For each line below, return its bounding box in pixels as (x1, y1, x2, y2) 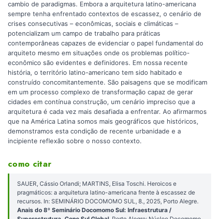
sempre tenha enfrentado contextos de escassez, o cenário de (8, 10, 201, 18)
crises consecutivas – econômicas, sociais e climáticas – (8, 20, 178, 28)
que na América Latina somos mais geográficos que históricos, (8, 117, 198, 126)
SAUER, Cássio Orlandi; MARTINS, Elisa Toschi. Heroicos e (17, 179, 176, 187)
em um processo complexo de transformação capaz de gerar (8, 88, 193, 96)
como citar (8, 158, 52, 170)
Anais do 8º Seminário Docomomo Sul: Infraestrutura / (17, 206, 172, 214)
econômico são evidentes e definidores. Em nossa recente (8, 59, 188, 67)
